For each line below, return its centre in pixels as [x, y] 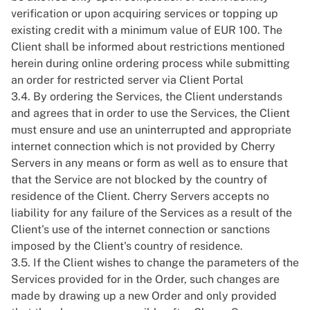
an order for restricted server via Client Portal [127, 80]
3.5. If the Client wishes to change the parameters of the [155, 263]
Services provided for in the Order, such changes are [145, 279]
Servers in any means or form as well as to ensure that [149, 163]
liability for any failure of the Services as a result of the [152, 213]
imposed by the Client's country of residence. [127, 246]
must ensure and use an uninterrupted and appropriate [151, 130]
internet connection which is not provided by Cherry [143, 146]
